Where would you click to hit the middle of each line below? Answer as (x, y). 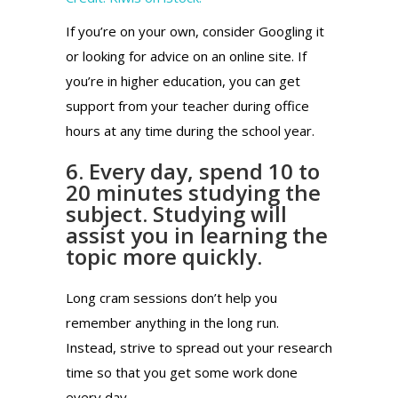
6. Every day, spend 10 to (193, 171)
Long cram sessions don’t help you (171, 297)
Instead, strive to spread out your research (199, 347)
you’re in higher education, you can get (183, 80)
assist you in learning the (197, 235)
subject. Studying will (176, 213)
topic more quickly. (164, 256)
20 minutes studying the (193, 192)
